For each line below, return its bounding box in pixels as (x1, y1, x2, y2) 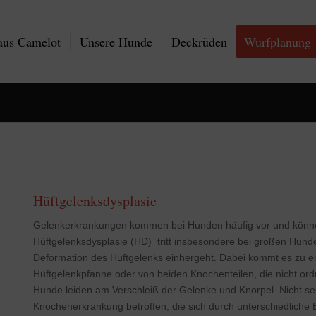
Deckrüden (171, 33, 228, 50)
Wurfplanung (244, 33, 312, 50)
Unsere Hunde (80, 33, 153, 50)
